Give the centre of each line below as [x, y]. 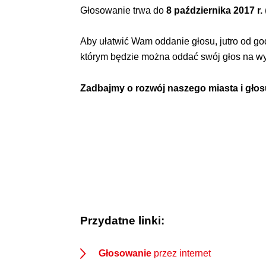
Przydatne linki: [123, 221]
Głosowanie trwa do [123, 11]
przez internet [181, 253]
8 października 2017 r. [215, 11]
